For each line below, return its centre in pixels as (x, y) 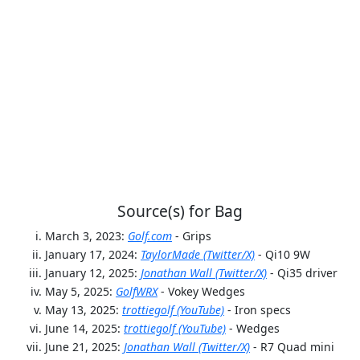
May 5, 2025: (80, 292)
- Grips (193, 236)
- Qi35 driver (304, 273)
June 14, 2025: (84, 329)
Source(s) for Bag (180, 211)
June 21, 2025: (84, 347)
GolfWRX (137, 292)
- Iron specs (259, 310)
